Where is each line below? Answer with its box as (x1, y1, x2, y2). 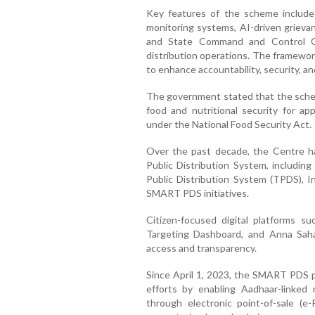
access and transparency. (146, 242, 257, 255)
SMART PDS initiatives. (146, 187, 249, 200)
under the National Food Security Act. (146, 118, 311, 131)
